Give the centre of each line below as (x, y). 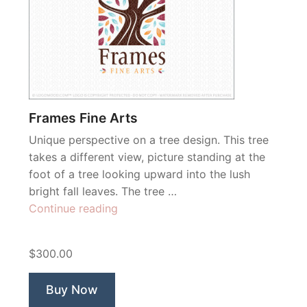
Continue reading (73, 208)
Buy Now (72, 290)
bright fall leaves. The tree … (103, 191)
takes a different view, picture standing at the (147, 157)
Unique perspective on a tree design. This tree (149, 140)
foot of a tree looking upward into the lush (139, 174)
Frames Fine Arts (83, 118)
